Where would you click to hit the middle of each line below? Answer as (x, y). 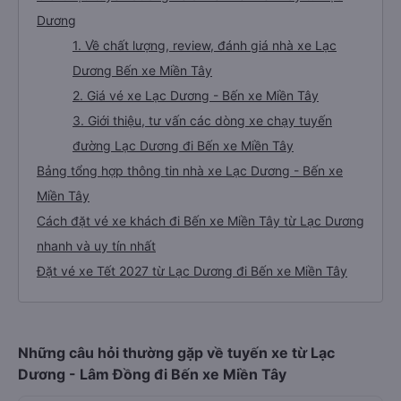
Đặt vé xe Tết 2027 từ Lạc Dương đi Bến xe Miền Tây (192, 271)
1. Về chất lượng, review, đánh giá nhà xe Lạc (205, 45)
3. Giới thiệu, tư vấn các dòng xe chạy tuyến (202, 120)
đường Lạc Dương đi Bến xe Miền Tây (183, 145)
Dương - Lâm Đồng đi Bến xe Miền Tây (152, 374)
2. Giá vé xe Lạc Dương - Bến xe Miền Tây (196, 95)
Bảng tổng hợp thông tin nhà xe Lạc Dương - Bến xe (190, 171)
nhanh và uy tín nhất (96, 246)
